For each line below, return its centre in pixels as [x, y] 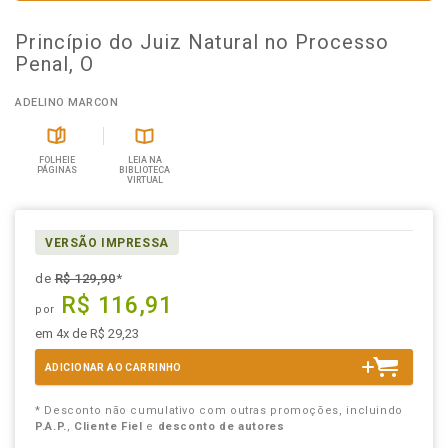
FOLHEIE [56, 160]
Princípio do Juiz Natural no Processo [202, 42]
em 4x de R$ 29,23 [87, 333]
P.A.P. [51, 426]
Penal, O [54, 64]
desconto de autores [221, 426]
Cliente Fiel [108, 426]
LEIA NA [144, 160]
